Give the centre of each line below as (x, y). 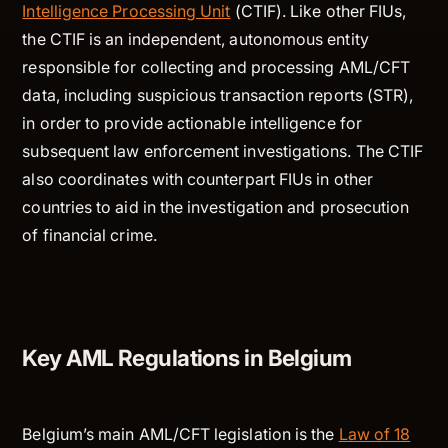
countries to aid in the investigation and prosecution (216, 206)
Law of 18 (374, 433)
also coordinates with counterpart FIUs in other (197, 178)
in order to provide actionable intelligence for (192, 122)
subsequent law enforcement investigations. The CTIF (223, 150)
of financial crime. (91, 234)
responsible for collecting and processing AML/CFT (216, 66)
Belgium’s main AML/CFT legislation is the (180, 433)
